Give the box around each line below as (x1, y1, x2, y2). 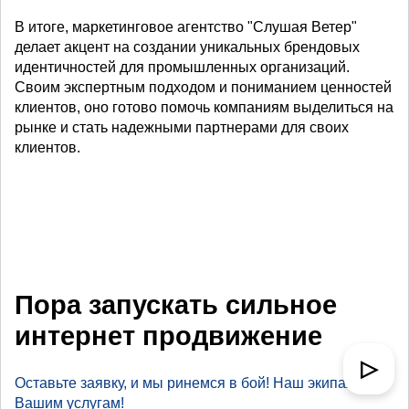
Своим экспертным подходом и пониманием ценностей (15, 79, 392, 96)
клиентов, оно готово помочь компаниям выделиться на (15, 100, 393, 116)
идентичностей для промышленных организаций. (15, 59, 350, 76)
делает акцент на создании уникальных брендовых (15, 39, 360, 56)
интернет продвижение (15, 321, 322, 351)
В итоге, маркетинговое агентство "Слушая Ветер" (15, 19, 357, 36)
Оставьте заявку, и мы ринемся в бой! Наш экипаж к (15, 375, 366, 392)
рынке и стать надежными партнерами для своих (15, 120, 349, 136)
